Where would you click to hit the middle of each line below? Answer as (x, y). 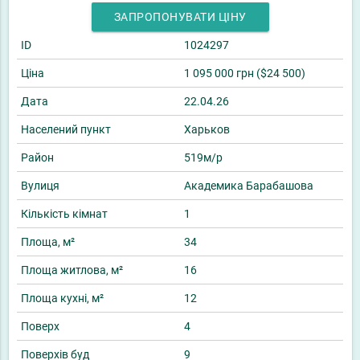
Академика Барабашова (249, 186)
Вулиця (40, 186)
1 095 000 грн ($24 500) (245, 74)
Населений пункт (66, 130)
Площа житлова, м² (72, 270)
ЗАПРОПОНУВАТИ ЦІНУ (180, 17)
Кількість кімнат (64, 214)
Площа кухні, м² (62, 299)
